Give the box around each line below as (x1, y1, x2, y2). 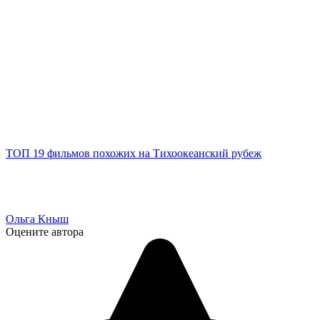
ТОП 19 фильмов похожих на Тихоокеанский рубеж (6, 147, 261, 160)
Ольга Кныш (6, 213, 69, 226)
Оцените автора (6, 226, 84, 239)
